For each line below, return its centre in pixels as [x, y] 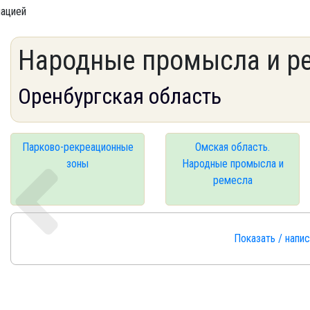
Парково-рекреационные [77, 147]
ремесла [232, 180]
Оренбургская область [120, 96]
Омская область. [232, 147]
